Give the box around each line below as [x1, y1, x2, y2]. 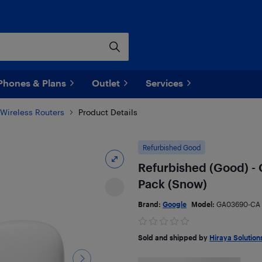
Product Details [78, 107, 137, 117]
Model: [191, 200, 216, 208]
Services [146, 77, 183, 88]
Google [162, 200, 187, 208]
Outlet [92, 77, 120, 88]
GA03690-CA [216, 200, 260, 208]
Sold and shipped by [137, 233, 209, 242]
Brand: [137, 200, 163, 208]
